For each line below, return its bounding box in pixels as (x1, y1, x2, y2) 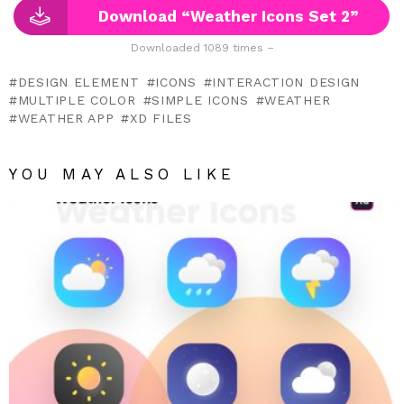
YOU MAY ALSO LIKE (9, 164, 235, 183)
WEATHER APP (17, 110, 115, 125)
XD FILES (130, 110, 192, 125)
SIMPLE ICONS (151, 92, 249, 107)
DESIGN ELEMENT (17, 74, 140, 89)
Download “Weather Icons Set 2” (98, 6, 360, 25)
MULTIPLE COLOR (17, 92, 136, 107)
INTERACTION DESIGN (212, 74, 361, 89)
